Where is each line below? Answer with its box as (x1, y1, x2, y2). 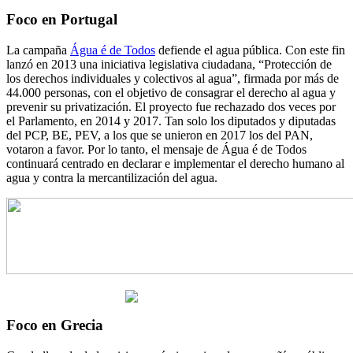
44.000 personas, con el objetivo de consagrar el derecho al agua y (6, 85, 336, 99)
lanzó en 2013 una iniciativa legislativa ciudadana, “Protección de (6, 57, 332, 71)
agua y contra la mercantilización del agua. (6, 170, 217, 184)
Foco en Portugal (6, 10, 117, 28)
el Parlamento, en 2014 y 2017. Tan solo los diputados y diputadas (6, 113, 336, 128)
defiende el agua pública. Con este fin (155, 43, 345, 57)
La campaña (6, 43, 70, 57)
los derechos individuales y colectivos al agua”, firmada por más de (6, 71, 339, 85)
